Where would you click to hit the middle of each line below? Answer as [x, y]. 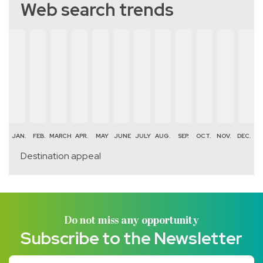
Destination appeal [61, 156]
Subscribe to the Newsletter [131, 238]
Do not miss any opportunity [131, 221]
